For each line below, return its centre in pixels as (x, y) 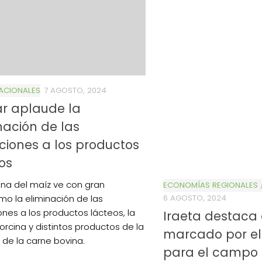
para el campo (211, 252)
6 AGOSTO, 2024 (195, 198)
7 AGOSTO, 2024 (75, 90)
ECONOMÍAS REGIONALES (211, 185)
